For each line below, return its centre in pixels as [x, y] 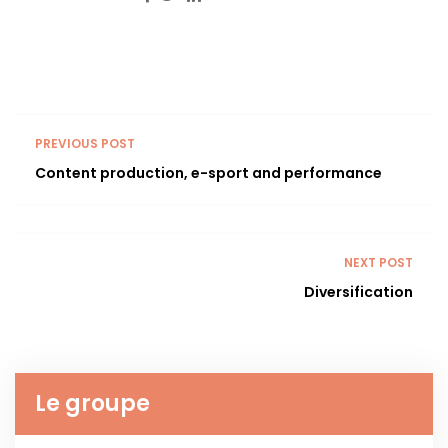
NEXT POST [378, 263]
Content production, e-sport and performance [208, 173]
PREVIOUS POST [85, 144]
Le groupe [92, 404]
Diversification [358, 292]
